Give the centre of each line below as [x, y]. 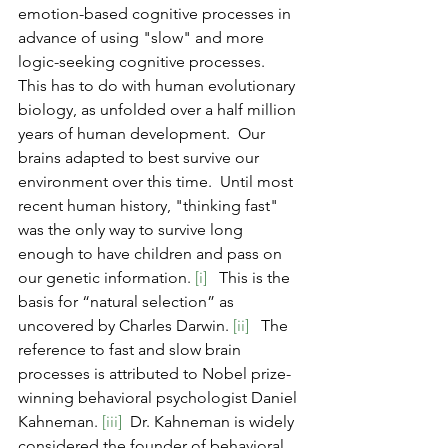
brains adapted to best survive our [140, 158]
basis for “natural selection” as [128, 302]
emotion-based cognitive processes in [156, 14]
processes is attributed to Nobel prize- [154, 374]
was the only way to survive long [132, 230]
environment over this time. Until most [157, 182]
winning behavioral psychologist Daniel [159, 398]
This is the [252, 278]
